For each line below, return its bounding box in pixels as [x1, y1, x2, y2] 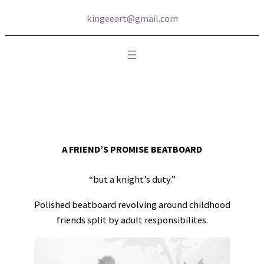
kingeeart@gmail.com [86, 12, 178, 24]
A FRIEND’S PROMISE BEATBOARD [62, 143, 202, 156]
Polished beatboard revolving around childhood [34, 198, 230, 210]
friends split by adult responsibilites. [56, 213, 208, 226]
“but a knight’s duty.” [88, 173, 176, 186]
